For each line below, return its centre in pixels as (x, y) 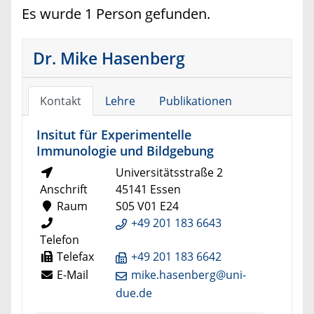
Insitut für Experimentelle (114, 135)
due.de (134, 293)
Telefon (60, 240)
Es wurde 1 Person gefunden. (116, 14)
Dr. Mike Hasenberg (109, 59)
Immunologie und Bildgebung (125, 151)
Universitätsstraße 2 (169, 173)
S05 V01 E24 (147, 206)
